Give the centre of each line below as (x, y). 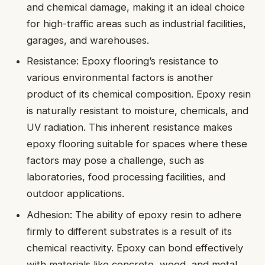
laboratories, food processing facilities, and (126, 177)
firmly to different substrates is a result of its (130, 231)
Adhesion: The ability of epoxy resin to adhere (134, 214)
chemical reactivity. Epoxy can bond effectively (135, 248)
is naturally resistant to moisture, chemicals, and (138, 111)
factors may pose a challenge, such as (116, 161)
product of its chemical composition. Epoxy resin (139, 94)
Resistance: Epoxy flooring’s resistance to (123, 61)
